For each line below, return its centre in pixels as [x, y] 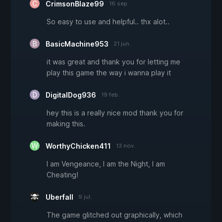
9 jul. [85, 197]
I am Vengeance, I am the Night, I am [106, 164]
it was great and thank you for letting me [113, 62]
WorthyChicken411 [78, 146]
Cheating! [62, 175]
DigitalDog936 [71, 95]
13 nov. [126, 146]
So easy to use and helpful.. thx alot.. [108, 22]
